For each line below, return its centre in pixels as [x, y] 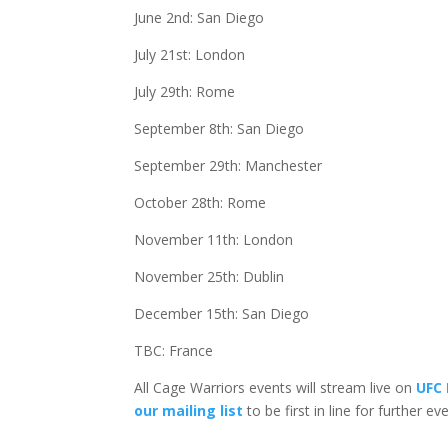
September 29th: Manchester [228, 166]
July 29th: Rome [185, 92]
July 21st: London [192, 55]
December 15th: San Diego [222, 314]
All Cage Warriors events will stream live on [275, 388]
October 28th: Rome [200, 203]
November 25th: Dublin [209, 277]
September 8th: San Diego [219, 129]
